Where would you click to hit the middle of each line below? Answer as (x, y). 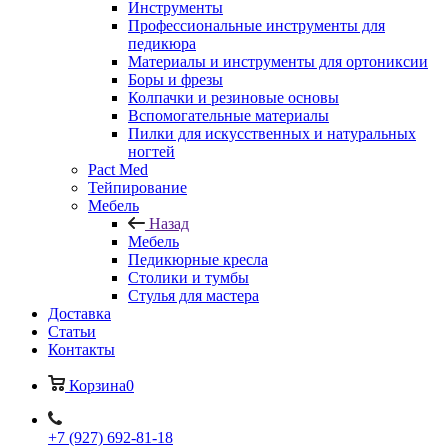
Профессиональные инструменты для (256, 25)
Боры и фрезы (175, 79)
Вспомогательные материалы (228, 115)
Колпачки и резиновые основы (233, 97)
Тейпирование (137, 187)
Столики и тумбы (188, 277)
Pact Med (118, 169)
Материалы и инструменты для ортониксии (278, 61)
